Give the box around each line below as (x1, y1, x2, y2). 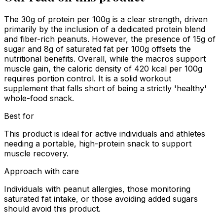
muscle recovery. (4, 148, 69, 159)
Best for (4, 111, 34, 121)
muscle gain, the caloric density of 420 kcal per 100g (4, 64, 202, 74)
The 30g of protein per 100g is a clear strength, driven (4, 14, 208, 25)
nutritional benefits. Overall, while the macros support (4, 54, 206, 64)
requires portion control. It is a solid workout (4, 74, 171, 84)
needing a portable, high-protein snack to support (4, 139, 191, 149)
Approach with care (4, 166, 79, 177)
